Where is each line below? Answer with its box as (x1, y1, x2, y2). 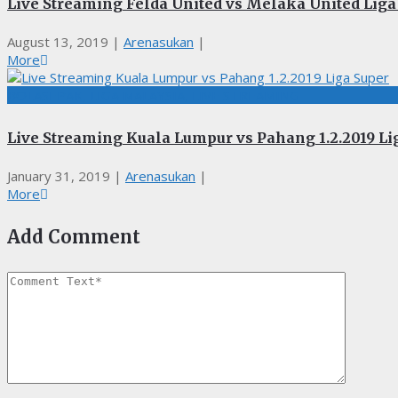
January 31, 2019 (7, 166, 110, 185)
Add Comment (7, 226, 140, 249)
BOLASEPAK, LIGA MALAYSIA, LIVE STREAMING (7, 86, 299, 104)
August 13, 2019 (7, 33, 108, 51)
